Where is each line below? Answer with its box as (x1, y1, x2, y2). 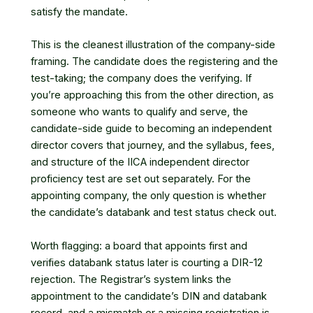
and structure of (31, 156, 109, 169)
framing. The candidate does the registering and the (31, 55, 278, 68)
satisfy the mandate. (31, 5, 128, 18)
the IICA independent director (109, 156, 249, 169)
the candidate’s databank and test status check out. (31, 206, 277, 219)
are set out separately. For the (105, 173, 251, 186)
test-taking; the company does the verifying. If (31, 72, 252, 85)
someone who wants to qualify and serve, (31, 105, 233, 119)
